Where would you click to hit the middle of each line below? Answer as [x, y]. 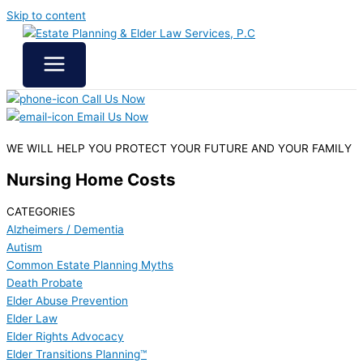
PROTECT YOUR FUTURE [183, 149]
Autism [24, 248]
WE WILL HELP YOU [61, 149]
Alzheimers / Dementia [65, 230]
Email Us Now [111, 117]
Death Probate [45, 283]
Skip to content [46, 15]
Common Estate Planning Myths [90, 265]
